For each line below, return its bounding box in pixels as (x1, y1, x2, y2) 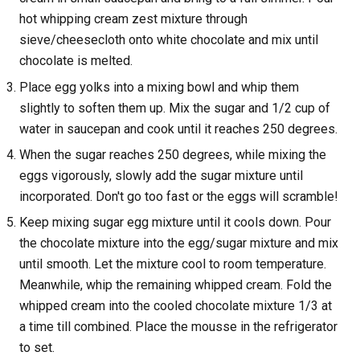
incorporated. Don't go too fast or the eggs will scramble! (19, 188, 338, 204)
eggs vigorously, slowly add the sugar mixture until (19, 167, 303, 183)
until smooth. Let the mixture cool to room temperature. (19, 256, 326, 272)
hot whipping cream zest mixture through (19, 11, 247, 27)
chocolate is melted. (19, 53, 133, 69)
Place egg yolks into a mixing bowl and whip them (19, 79, 299, 95)
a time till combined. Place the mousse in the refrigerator (19, 319, 337, 335)
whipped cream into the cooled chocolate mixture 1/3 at (19, 298, 332, 314)
